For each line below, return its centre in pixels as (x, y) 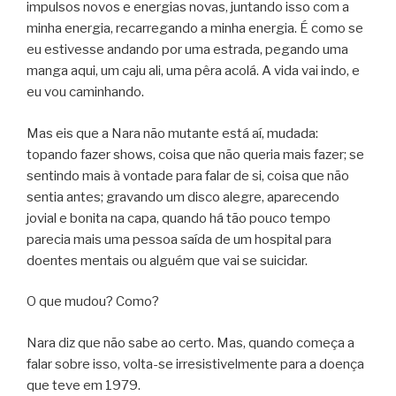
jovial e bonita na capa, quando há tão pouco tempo (179, 218)
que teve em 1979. (84, 385)
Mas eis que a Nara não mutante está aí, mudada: (172, 133)
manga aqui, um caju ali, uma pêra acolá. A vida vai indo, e (193, 71)
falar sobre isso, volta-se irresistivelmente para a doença (195, 364)
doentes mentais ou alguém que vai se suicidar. (167, 260)
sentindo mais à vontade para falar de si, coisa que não (188, 175)
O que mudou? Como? (93, 302)
